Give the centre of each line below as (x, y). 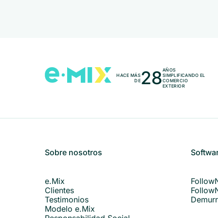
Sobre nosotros (73, 152)
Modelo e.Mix (70, 209)
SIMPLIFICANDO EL (184, 75)
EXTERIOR (174, 86)
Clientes (59, 190)
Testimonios (67, 200)
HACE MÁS (129, 75)
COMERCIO (175, 81)
